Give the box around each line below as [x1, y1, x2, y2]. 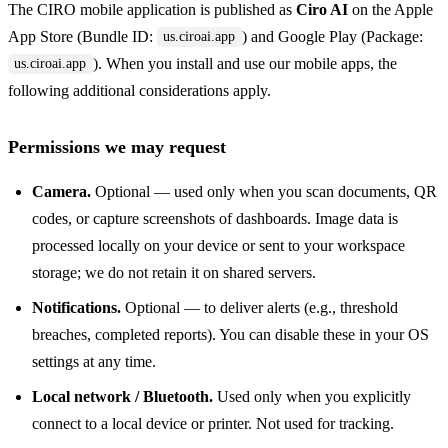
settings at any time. [32, 353, 156, 371]
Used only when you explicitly [213, 388, 411, 406]
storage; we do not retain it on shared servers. [32, 264, 316, 282]
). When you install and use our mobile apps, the [92, 54, 397, 72]
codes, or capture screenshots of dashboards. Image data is [32, 210, 398, 228]
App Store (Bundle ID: [8, 27, 157, 45]
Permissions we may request [8, 136, 226, 157]
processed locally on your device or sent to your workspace [32, 237, 405, 255]
